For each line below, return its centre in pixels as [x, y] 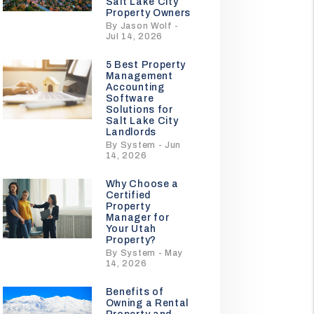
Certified [128, 195]
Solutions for [139, 110]
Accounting [135, 87]
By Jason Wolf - [142, 26]
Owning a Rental [147, 303]
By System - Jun [143, 145]
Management [139, 76]
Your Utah [131, 229]
